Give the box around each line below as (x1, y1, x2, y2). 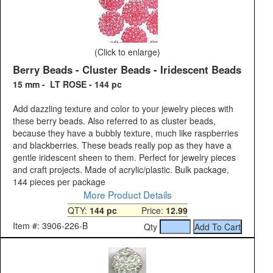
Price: (116, 204, 166, 217)
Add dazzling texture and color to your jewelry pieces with (13, 102, 233, 115)
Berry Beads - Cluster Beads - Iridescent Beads (13, 62, 241, 77)
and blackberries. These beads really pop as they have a (13, 139, 232, 152)
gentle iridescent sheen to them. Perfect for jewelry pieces (13, 151, 236, 164)
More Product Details (83, 188, 172, 202)
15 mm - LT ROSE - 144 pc (13, 78, 122, 91)
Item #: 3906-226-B (13, 219, 88, 232)
